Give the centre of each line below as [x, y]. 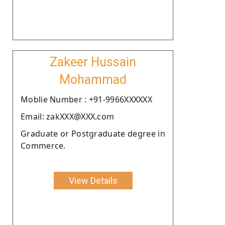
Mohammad [93, 79]
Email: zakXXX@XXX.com [68, 116]
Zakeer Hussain [93, 62]
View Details [93, 180]
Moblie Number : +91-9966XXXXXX [86, 99]
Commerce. [43, 145]
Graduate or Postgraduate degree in [93, 133]
